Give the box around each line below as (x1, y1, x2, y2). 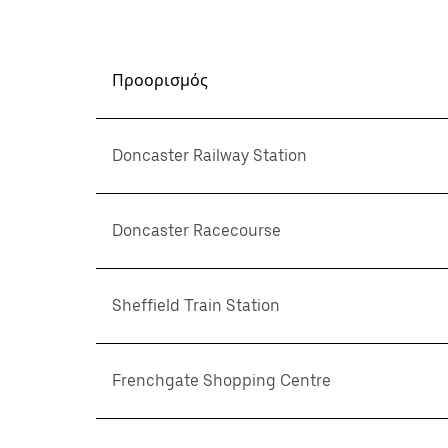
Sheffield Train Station (112, 296, 280, 315)
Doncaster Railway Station (112, 146, 307, 165)
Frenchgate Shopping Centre (112, 371, 331, 390)
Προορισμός (112, 71, 208, 90)
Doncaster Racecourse (112, 221, 281, 240)
